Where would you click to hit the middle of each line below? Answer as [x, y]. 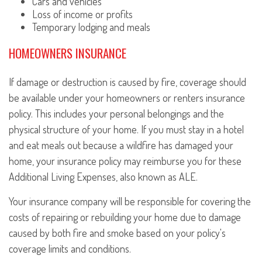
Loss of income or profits [82, 14]
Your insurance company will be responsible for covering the [130, 201]
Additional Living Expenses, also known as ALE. [103, 177]
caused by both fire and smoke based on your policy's [117, 233]
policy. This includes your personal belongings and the [116, 114]
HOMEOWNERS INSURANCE [68, 53]
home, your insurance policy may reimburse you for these [125, 161]
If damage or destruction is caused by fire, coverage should [127, 82]
